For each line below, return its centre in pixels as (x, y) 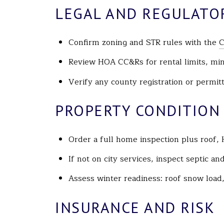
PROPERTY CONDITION (137, 110)
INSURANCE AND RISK (135, 207)
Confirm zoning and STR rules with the (143, 42)
